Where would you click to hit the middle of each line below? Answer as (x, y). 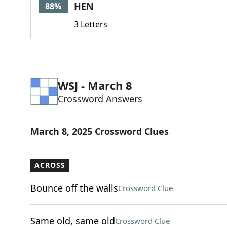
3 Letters (90, 24)
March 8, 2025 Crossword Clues (99, 131)
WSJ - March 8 (95, 85)
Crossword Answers (100, 99)
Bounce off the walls (74, 188)
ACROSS (50, 165)
